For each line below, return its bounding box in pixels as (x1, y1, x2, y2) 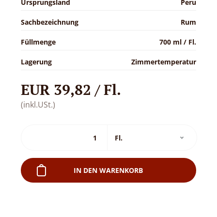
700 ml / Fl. (159, 37, 197, 46)
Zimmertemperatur (131, 57, 197, 66)
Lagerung (20, 57, 52, 66)
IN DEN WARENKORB (74, 165, 143, 175)
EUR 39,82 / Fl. (20, 79, 121, 99)
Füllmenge (20, 37, 56, 46)
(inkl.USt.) (20, 99, 55, 110)
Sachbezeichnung (20, 17, 78, 27)
